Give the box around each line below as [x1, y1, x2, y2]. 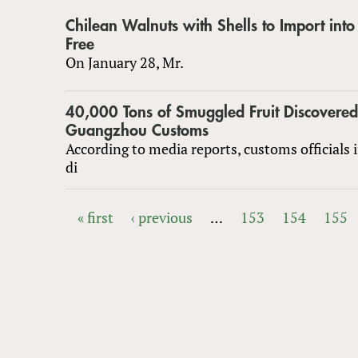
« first [78, 207, 114, 227]
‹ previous [131, 207, 193, 227]
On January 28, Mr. [66, 52, 184, 72]
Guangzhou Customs [66, 121, 209, 139]
